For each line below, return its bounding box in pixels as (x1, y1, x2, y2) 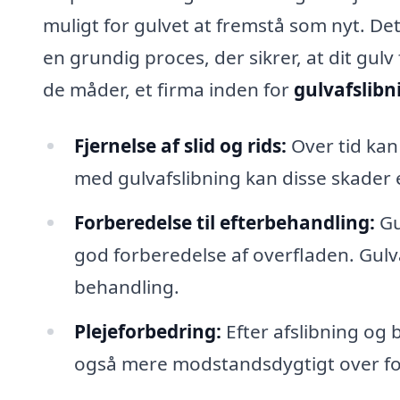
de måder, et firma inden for (43, 76, 294, 102)
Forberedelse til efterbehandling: (73, 210, 375, 236)
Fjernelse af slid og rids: (73, 133, 287, 159)
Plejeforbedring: (73, 318, 221, 344)
